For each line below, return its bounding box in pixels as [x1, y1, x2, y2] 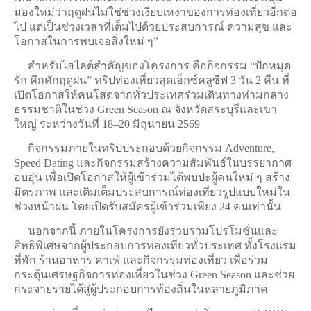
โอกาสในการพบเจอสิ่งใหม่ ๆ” [14, 35, 158, 48]
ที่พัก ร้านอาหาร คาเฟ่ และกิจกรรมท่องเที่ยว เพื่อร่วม [14, 254, 268, 267]
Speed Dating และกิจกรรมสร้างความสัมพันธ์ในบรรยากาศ [14, 157, 292, 169]
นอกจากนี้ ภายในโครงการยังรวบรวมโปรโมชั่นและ [14, 225, 278, 237]
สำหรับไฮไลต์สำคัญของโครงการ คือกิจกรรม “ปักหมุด [14, 60, 291, 72]
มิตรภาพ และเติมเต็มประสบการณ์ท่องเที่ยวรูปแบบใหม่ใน [14, 186, 290, 199]
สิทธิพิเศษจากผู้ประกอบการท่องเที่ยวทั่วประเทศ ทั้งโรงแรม [14, 239, 296, 252]
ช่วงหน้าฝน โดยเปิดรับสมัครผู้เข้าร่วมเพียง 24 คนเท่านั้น [14, 201, 281, 213]
